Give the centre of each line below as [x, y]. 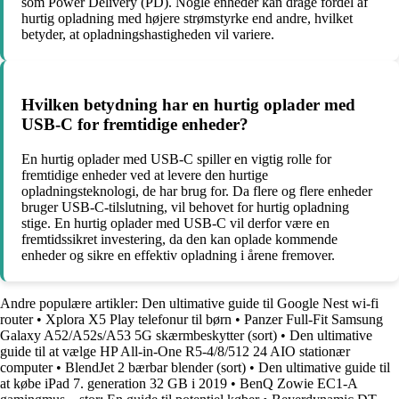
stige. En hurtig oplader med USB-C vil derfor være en [175, 223]
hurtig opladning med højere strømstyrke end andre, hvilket [187, 19]
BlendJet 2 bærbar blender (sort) [155, 367]
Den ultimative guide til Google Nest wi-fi [260, 303]
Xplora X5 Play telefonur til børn [138, 319]
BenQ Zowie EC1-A [298, 383]
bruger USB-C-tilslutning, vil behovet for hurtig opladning [185, 207]
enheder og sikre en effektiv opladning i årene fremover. [178, 255]
